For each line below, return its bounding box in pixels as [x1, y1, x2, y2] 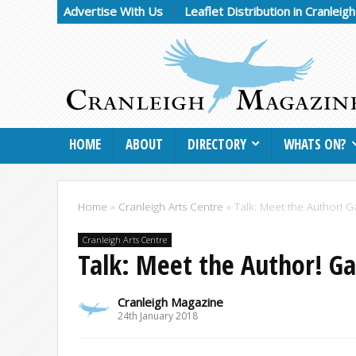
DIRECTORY [188, 134, 246, 153]
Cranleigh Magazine [118, 293, 223, 310]
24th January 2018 [118, 308, 198, 323]
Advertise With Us [64, 3, 163, 19]
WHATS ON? [284, 134, 346, 153]
